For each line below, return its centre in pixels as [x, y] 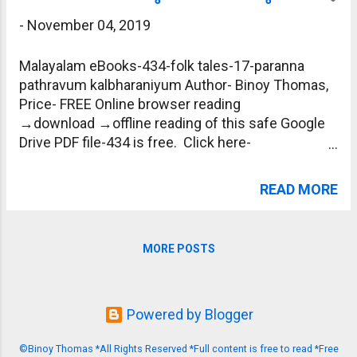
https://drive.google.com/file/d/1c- [129, 161]
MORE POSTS [178, 249]
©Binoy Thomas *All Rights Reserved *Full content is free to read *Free [178, 348]
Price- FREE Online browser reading [130, 104]
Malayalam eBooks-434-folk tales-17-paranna [162, 66]
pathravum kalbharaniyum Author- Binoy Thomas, [174, 85]
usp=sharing [58, 200]
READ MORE [299, 189]
